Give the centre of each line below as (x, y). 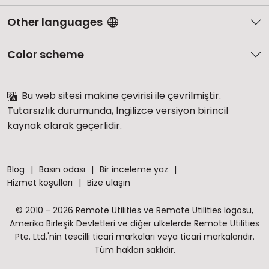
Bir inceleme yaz (134, 170)
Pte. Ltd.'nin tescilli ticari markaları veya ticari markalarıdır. (134, 237)
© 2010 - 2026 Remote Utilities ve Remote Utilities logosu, (134, 210)
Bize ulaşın (109, 183)
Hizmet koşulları (40, 183)
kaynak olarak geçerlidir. (65, 126)
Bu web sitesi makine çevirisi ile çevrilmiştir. (120, 96)
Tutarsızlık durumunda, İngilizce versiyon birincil (118, 111)
